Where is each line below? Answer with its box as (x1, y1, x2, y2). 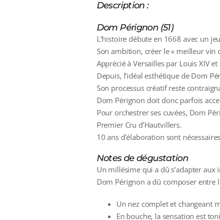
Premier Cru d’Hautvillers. (96, 120, 182, 130)
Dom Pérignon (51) (96, 22, 174, 33)
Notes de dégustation (96, 153, 189, 164)
